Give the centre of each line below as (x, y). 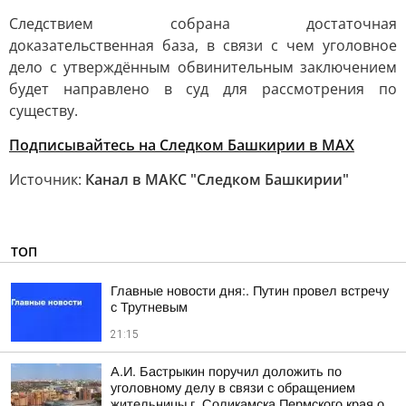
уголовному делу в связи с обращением (233, 388)
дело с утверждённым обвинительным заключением (203, 67)
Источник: (47, 179)
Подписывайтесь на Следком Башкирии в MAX (182, 145)
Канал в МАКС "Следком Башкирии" (217, 179)
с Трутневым (149, 307)
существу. (43, 111)
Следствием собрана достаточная (203, 24)
